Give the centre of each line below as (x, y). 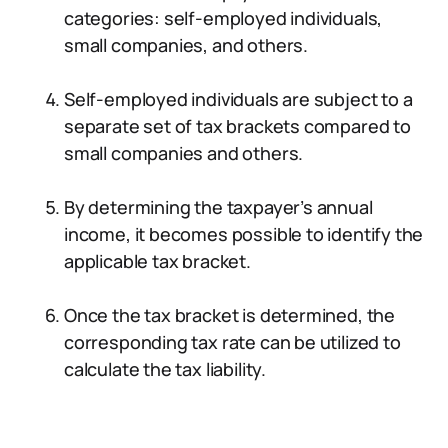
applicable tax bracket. (157, 261)
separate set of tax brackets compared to (237, 126)
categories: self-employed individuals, (223, 18)
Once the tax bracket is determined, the (229, 315)
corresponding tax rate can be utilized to (232, 342)
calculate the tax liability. (165, 369)
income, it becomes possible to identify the (244, 234)
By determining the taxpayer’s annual (218, 207)
